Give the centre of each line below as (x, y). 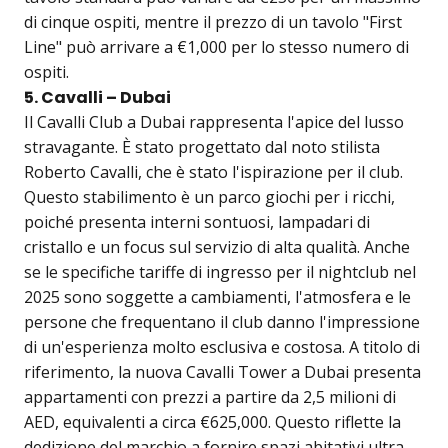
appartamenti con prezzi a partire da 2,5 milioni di (210, 397)
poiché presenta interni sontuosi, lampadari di (197, 222)
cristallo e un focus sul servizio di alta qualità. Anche (217, 247)
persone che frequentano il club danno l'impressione (222, 322)
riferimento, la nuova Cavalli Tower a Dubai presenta (222, 372)
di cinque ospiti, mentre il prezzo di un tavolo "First (213, 22)
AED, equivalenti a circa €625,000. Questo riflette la (212, 422)
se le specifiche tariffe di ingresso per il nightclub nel (220, 272)
